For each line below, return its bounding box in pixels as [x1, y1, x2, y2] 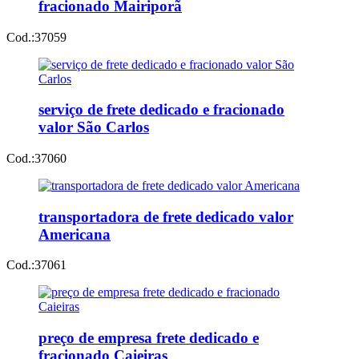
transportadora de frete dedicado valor [38, 208, 293, 225]
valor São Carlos [38, 119, 149, 136]
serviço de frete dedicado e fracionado [38, 101, 284, 119]
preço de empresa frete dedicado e [38, 329, 259, 347]
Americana [38, 225, 111, 243]
